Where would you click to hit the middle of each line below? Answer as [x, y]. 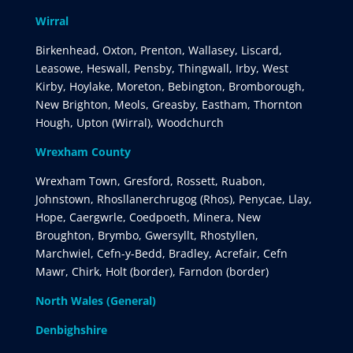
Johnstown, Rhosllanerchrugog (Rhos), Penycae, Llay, [173, 199]
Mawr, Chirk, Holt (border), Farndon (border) [152, 271]
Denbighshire [71, 329]
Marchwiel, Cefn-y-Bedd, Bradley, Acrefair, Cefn [161, 253]
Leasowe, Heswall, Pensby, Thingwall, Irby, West [162, 68]
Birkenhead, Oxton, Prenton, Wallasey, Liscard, [158, 50]
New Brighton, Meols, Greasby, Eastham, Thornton [169, 104]
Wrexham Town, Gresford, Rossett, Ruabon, [150, 180]
